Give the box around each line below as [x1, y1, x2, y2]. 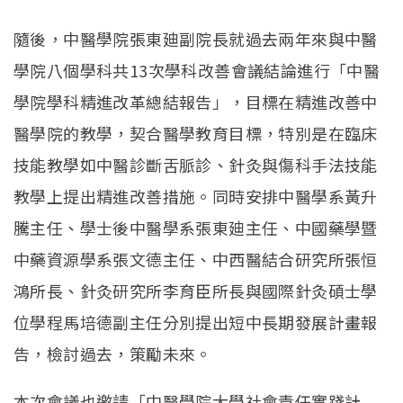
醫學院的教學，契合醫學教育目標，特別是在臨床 [13, 121, 378, 146]
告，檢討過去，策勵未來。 [13, 342, 212, 366]
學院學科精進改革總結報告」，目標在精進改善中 [13, 90, 378, 114]
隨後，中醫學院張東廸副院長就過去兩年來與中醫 [13, 27, 378, 51]
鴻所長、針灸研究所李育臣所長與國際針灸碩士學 [13, 279, 378, 303]
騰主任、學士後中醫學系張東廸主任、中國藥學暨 [13, 216, 378, 240]
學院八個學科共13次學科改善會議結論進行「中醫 [13, 58, 381, 83]
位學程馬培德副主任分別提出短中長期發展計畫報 [13, 310, 378, 335]
